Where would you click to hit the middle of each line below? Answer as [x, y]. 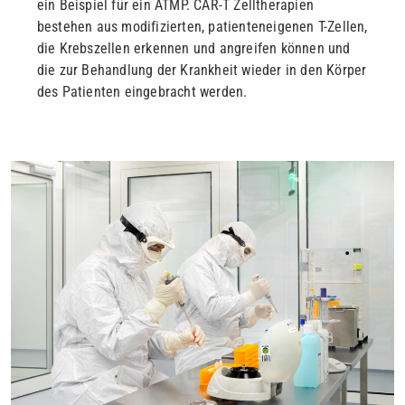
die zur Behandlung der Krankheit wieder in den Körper [202, 71]
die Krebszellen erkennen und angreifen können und [193, 49]
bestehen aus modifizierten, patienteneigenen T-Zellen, [202, 27]
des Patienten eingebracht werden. [142, 92]
